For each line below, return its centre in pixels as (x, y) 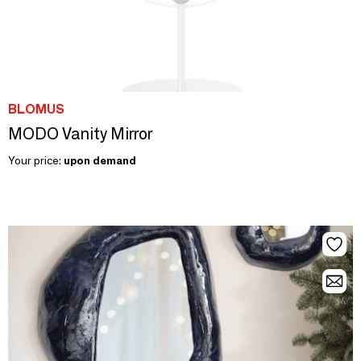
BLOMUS (36, 109)
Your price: (36, 160)
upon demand (100, 160)
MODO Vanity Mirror (80, 133)
